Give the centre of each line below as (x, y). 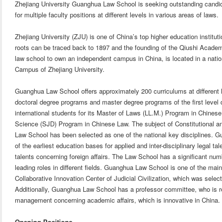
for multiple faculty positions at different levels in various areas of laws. (117, 15)
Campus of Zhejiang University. (60, 69)
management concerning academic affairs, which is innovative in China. (118, 200)
